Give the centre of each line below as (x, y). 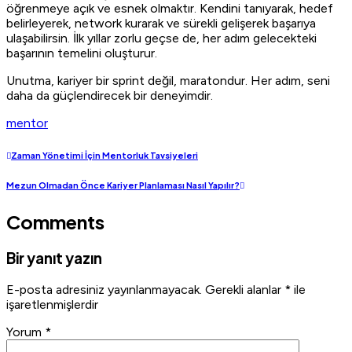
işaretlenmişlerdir (52, 304)
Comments (55, 222)
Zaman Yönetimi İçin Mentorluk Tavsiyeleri (104, 156)
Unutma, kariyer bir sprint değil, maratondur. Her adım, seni (168, 81)
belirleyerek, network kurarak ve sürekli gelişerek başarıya (161, 24)
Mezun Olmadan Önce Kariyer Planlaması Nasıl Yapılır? (123, 185)
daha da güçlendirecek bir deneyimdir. (110, 96)
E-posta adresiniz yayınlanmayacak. (104, 289)
